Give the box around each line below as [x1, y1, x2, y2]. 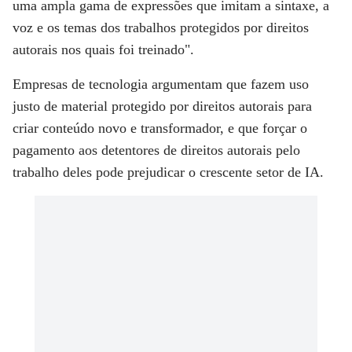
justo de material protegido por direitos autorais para [13, 98, 312, 115]
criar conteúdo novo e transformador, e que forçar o [13, 120, 307, 137]
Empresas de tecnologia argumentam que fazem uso [13, 76, 309, 93]
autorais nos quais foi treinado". [13, 42, 194, 58]
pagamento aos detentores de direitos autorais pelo [13, 142, 300, 159]
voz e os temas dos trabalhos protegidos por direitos [13, 20, 309, 36]
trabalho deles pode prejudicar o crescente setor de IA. [13, 164, 324, 181]
